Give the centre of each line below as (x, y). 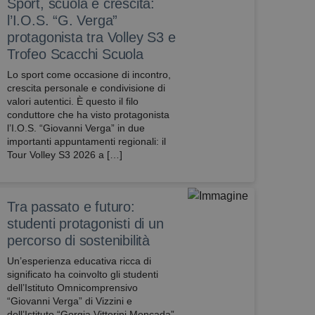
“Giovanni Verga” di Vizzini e (70, 301)
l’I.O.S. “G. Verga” (63, 20)
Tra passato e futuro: (71, 207)
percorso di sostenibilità (79, 240)
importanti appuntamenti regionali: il (86, 141)
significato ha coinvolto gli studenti (83, 274)
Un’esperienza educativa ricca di (79, 261)
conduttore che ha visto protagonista (88, 115)
